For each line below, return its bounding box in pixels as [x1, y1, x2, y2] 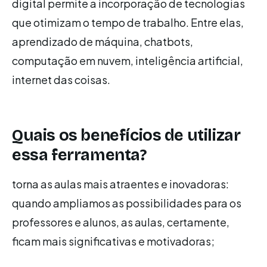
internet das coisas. [12, 73, 110, 87]
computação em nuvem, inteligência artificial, [12, 54, 243, 68]
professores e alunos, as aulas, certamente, [12, 215, 229, 229]
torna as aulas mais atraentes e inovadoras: [12, 177, 229, 191]
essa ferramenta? [12, 145, 147, 164]
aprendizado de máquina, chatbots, [12, 35, 193, 49]
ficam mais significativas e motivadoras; [12, 234, 215, 249]
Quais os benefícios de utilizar [12, 125, 241, 145]
